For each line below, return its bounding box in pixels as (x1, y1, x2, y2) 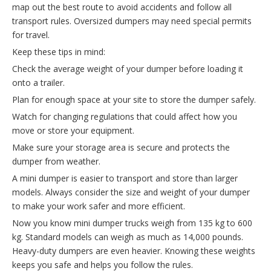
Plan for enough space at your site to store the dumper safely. (12, 94, 256, 106)
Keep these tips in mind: (12, 46, 105, 58)
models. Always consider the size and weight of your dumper (12, 186, 250, 198)
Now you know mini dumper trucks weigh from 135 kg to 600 (12, 217, 252, 229)
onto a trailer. (12, 77, 65, 89)
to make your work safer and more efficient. (12, 200, 185, 212)
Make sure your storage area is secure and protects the (12, 142, 230, 154)
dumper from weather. (12, 155, 100, 168)
